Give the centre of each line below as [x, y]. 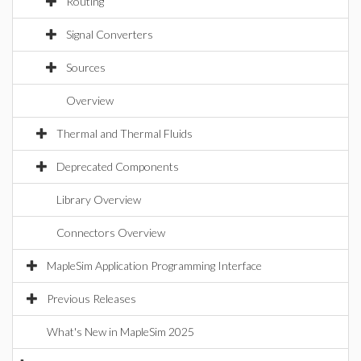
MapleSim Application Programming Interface [154, 266]
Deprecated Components [118, 166]
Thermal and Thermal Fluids [124, 133]
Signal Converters [110, 34]
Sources [86, 67]
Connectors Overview [111, 232]
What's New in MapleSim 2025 [120, 332]
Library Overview [99, 199]
